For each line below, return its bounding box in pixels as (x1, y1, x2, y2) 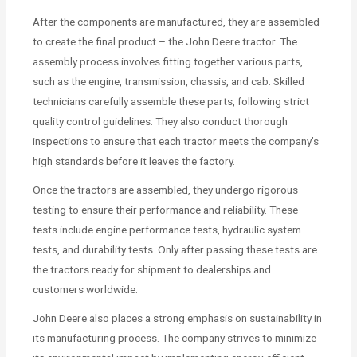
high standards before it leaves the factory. (33, 154, 236, 167)
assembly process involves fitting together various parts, (33, 54, 304, 68)
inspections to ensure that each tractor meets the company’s (33, 134, 320, 147)
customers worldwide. (33, 282, 139, 296)
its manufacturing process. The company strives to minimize (33, 331, 317, 344)
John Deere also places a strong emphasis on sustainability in (33, 311, 323, 324)
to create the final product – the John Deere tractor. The (33, 34, 298, 48)
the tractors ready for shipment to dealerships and (33, 262, 272, 276)
